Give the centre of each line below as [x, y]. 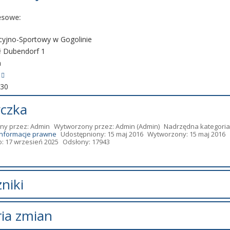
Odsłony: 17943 [86, 142]
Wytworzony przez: [85, 126]
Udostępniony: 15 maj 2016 [102, 134]
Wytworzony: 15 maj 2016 [186, 134]
